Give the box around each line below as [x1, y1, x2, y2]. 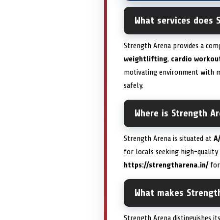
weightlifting [124, 55, 167, 64]
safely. [124, 81, 143, 90]
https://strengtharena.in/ [124, 161, 208, 170]
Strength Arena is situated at [124, 134, 214, 143]
